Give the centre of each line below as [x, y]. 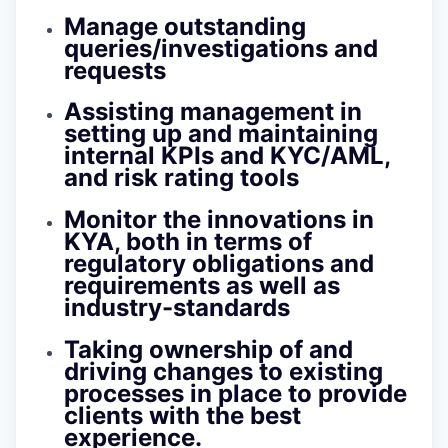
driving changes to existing [223, 372]
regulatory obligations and [219, 264]
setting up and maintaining [221, 134]
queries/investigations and [221, 48]
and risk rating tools [181, 178]
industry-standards [177, 308]
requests [115, 70]
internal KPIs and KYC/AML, [227, 156]
